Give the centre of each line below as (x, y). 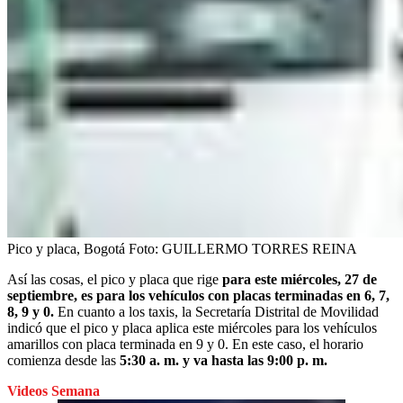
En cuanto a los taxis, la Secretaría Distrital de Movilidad (216, 311)
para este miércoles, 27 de (300, 279)
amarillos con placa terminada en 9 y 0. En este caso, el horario (185, 344)
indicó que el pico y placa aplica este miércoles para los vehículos (192, 327)
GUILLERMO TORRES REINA (260, 248)
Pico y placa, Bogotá (66, 248)
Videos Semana (54, 390)
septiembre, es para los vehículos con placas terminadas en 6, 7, (198, 295)
